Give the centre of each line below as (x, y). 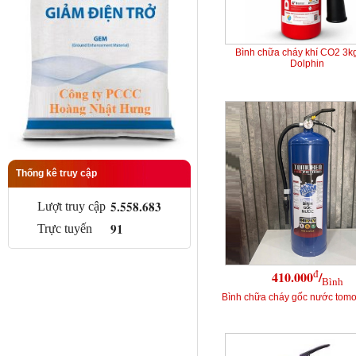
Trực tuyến (65, 228)
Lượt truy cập (72, 206)
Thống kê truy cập (56, 173)
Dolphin (307, 64)
